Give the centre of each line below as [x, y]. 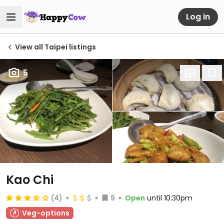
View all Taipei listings [55, 47]
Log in [198, 16]
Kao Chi [30, 180]
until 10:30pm [170, 198]
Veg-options [46, 213]
